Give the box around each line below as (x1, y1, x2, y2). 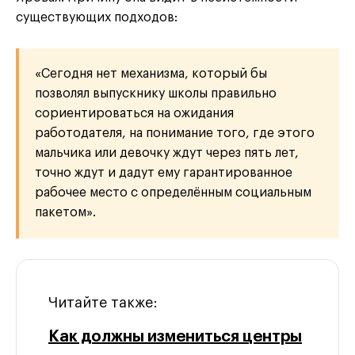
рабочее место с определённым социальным (35, 185, 311, 199)
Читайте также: (48, 295, 158, 310)
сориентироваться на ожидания (35, 106, 234, 120)
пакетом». (35, 205, 96, 219)
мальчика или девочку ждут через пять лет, (35, 146, 299, 159)
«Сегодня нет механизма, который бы (35, 67, 267, 80)
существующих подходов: (16, 10, 177, 24)
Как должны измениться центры (48, 328, 302, 345)
